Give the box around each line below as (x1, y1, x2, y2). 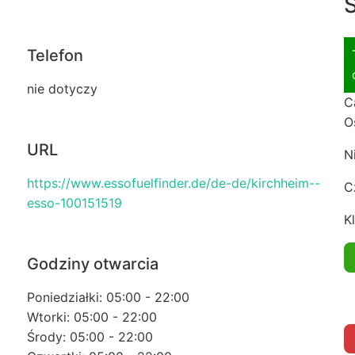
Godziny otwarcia (26, 254, 158, 274)
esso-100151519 (26, 195, 122, 212)
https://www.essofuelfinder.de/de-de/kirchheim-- (26, 175, 320, 192)
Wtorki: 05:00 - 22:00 (26, 309, 157, 326)
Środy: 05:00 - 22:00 (26, 329, 153, 345)
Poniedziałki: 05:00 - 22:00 (26, 289, 189, 306)
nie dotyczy (26, 81, 97, 97)
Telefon (26, 46, 83, 66)
